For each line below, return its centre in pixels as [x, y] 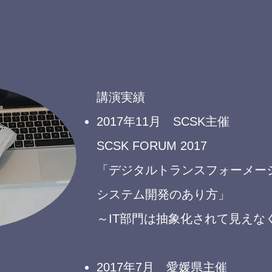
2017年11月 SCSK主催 [163, 121]
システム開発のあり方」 [163, 194]
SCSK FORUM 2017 [152, 146]
